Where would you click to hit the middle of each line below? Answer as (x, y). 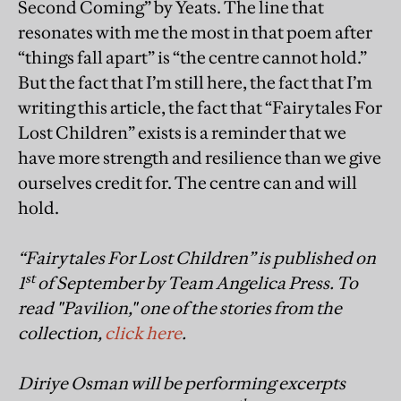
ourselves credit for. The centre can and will (188, 182)
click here (143, 333)
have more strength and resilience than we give (200, 157)
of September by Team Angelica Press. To (196, 282)
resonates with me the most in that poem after (195, 32)
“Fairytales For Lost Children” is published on (197, 257)
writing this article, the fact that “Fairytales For (200, 107)
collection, (61, 333)
